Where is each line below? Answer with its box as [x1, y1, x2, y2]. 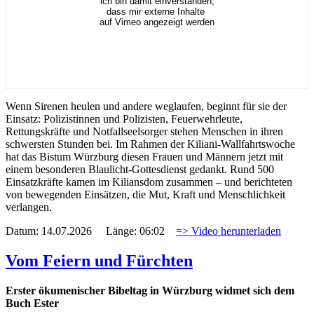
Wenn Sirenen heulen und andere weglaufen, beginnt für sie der [6, 100, 287, 112]
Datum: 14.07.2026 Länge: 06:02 [6, 224, 176, 237]
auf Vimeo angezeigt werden [100, 16, 214, 27]
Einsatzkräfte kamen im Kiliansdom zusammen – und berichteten [6, 175, 292, 188]
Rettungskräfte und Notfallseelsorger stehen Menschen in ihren [6, 125, 283, 137]
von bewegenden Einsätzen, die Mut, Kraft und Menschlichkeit [6, 188, 285, 200]
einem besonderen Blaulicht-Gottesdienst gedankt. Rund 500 [6, 163, 274, 175]
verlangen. [6, 200, 52, 213]
